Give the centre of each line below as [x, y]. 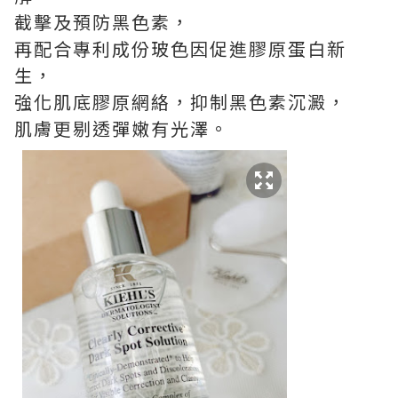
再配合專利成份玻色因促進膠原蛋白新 [180, 49]
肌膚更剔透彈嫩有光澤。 [122, 129]
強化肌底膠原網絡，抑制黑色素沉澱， [180, 102]
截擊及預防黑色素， [102, 22]
